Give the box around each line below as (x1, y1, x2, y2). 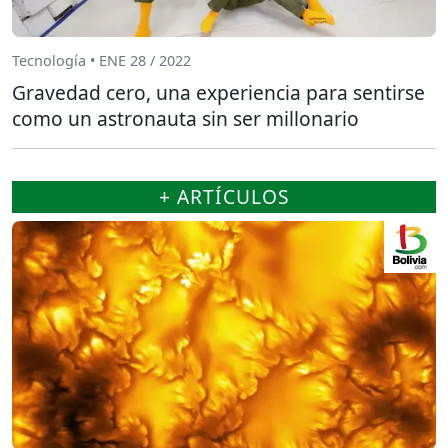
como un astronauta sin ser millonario (12, 104, 359, 132)
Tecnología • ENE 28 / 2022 (12, 51, 191, 71)
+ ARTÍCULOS (158, 182, 290, 210)
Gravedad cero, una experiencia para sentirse (12, 78, 425, 106)
